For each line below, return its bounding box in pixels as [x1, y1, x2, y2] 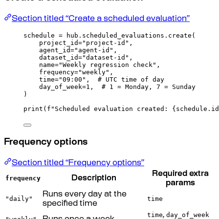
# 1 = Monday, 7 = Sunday [102, 83, 196, 91]
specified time [43, 200, 97, 208]
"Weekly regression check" [59, 61, 156, 69]
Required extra [152, 170, 209, 178]
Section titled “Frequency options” [12, 159, 144, 167]
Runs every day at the [43, 191, 127, 198]
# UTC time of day [98, 76, 164, 84]
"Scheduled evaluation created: [51, 105, 172, 113]
